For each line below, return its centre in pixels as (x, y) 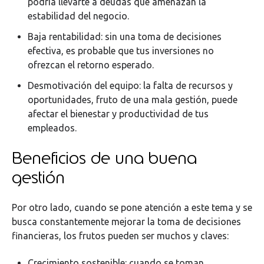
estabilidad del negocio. (79, 16)
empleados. (52, 128)
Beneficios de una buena (104, 158)
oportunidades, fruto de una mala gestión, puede (133, 100)
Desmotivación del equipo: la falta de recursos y (131, 86)
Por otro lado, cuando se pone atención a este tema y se (132, 208)
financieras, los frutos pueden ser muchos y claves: (120, 236)
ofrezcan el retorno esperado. (91, 65)
